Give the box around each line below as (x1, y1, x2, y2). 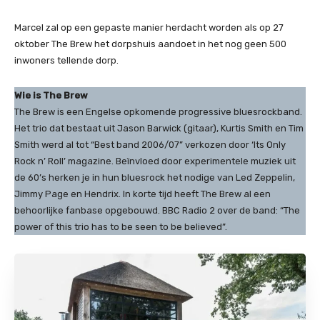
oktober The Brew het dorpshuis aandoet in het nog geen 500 (14, 39, 286, 49)
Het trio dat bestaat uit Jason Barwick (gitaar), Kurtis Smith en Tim (14, 123, 304, 134)
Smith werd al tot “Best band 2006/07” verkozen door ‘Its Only (14, 139, 286, 150)
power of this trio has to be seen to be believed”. (14, 221, 227, 232)
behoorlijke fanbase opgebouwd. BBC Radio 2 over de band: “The (14, 205, 300, 216)
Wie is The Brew (14, 90, 88, 101)
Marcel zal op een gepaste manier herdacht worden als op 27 (14, 22, 284, 33)
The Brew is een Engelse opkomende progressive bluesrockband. (14, 106, 302, 117)
